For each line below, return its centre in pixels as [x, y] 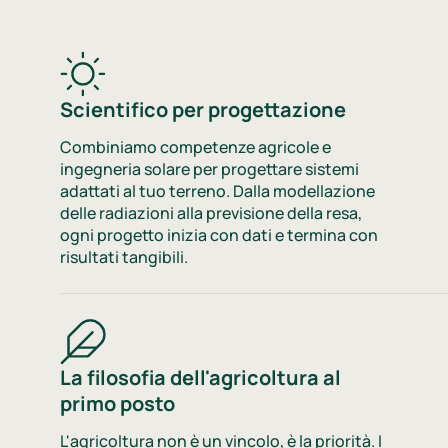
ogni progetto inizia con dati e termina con [219, 234]
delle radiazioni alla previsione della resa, [211, 212]
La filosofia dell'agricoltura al [200, 378]
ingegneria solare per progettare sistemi [209, 168]
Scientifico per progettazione [203, 109]
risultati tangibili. [124, 256]
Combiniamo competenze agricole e [195, 146]
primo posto [117, 404]
